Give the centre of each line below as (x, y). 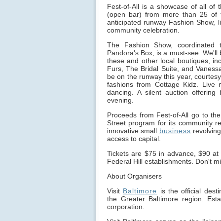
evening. (120, 100)
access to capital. (134, 139)
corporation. (126, 207)
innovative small (133, 131)
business (175, 131)
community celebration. (143, 30)
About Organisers (134, 176)
